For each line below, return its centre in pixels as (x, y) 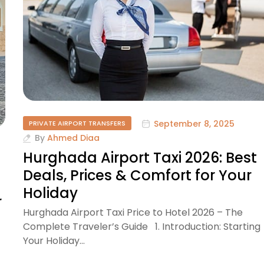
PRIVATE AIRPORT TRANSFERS (77, 123)
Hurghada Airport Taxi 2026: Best (140, 157)
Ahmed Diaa (73, 138)
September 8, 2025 (194, 123)
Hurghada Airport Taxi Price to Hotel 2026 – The (133, 212)
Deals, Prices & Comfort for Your (137, 175)
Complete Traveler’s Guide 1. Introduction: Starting (142, 226)
